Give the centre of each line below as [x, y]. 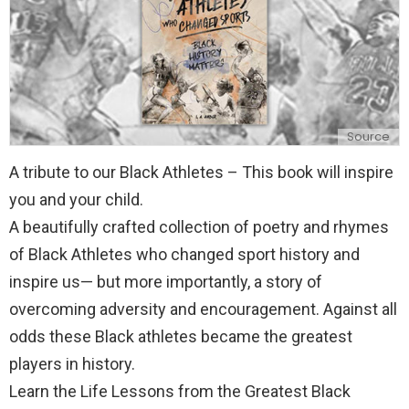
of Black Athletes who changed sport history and [184, 254]
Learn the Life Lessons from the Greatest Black [180, 391]
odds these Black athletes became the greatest [181, 336]
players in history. [72, 363]
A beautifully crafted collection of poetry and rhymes [199, 226]
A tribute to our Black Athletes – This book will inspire [201, 172]
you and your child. [76, 199]
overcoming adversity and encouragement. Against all [203, 309]
